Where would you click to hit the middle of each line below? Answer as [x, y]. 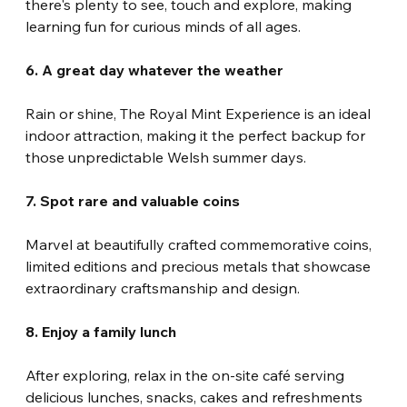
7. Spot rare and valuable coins [133, 201]
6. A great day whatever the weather [155, 70]
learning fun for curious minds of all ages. [164, 27]
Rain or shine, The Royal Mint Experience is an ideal [200, 114]
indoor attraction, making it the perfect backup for [198, 136]
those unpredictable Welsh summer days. [166, 158]
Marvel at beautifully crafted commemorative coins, [201, 245]
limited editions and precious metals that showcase [200, 267]
